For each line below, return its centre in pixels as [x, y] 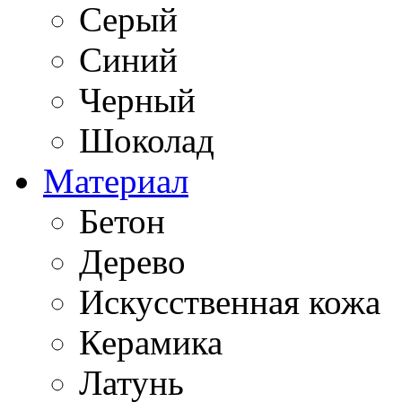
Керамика [151, 342]
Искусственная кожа [230, 302]
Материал [116, 181]
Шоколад [147, 140]
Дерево [132, 262]
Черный [137, 100]
